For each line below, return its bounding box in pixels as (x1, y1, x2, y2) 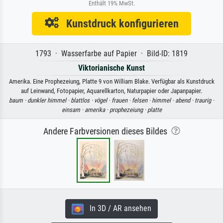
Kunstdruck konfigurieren (58, 16, 179, 30)
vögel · (94, 96, 111, 104)
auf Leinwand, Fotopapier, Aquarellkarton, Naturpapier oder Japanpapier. (21, 87, 202, 95)
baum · (9, 96, 27, 104)
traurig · (195, 96, 214, 104)
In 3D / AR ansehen (84, 203, 151, 213)
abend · (175, 96, 195, 104)
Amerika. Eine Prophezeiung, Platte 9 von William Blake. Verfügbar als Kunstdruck (8, 77, 215, 85)
